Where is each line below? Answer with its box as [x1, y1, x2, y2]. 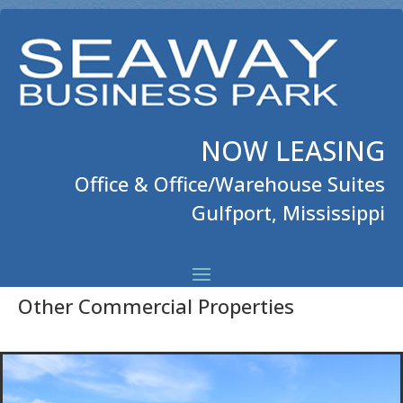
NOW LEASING [201, 132, 385, 169]
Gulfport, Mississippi [192, 199, 385, 226]
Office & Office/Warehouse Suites [75, 170, 385, 197]
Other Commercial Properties [18, 292, 294, 319]
